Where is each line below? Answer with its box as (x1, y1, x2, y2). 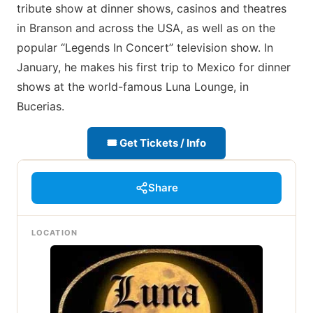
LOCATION (31, 228, 78, 238)
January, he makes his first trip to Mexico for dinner (17, 60, 291, 74)
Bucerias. (17, 99, 64, 113)
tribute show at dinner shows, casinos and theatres (17, 1, 286, 15)
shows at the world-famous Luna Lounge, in (17, 80, 249, 94)
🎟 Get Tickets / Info (107, 136, 206, 150)
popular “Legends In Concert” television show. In (17, 41, 273, 54)
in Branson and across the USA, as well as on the (17, 21, 275, 35)
